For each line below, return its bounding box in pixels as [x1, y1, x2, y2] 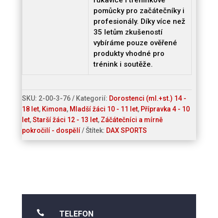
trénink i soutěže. [93, 60, 153, 69]
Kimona [41, 105, 67, 113]
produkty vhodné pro [93, 49, 164, 58]
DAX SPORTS [106, 127, 147, 135]
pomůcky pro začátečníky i [93, 6, 184, 16]
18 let [21, 105, 39, 113]
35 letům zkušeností [93, 28, 163, 37]
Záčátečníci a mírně [100, 116, 163, 124]
